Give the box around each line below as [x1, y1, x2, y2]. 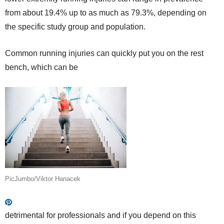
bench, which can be [5, 63, 78, 71]
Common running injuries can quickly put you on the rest [5, 49, 203, 57]
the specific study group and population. [5, 22, 145, 31]
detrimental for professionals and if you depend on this [5, 211, 196, 219]
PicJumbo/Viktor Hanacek [5, 175, 80, 182]
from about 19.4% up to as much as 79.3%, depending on [5, 8, 206, 17]
